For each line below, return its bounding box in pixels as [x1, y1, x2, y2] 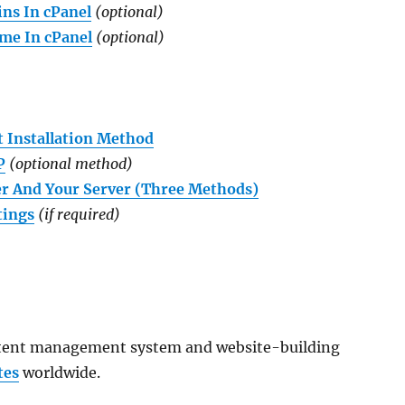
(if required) [38, 205, 121, 223]
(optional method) [9, 155, 134, 173]
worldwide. [19, 363, 101, 381]
